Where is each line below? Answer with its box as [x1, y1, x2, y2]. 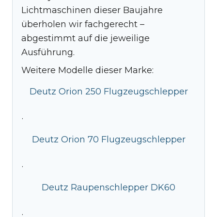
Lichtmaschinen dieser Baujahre [21, 4, 163, 15]
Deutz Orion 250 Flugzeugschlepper [29, 86, 188, 97]
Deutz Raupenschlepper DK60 [42, 182, 175, 193]
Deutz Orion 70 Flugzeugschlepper [31, 134, 186, 145]
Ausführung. [21, 46, 75, 58]
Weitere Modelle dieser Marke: [21, 64, 154, 76]
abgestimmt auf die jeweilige [21, 32, 150, 44]
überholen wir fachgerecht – [21, 18, 144, 30]
